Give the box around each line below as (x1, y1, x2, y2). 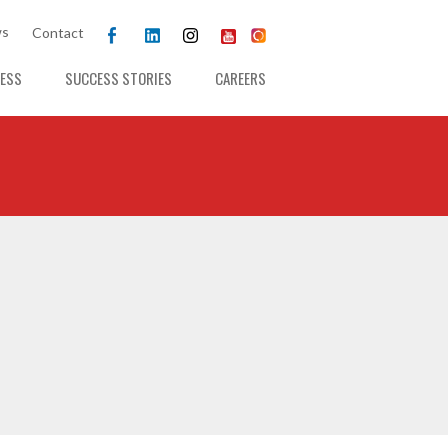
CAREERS (215, 67, 266, 90)
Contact (32, 24, 84, 41)
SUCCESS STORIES (65, 67, 172, 90)
